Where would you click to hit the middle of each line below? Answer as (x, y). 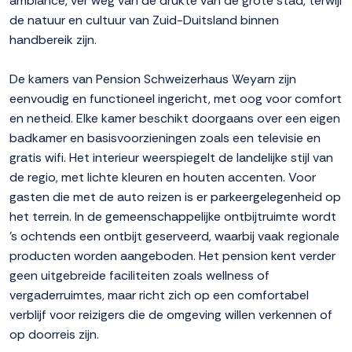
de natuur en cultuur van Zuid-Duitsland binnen (144, 20)
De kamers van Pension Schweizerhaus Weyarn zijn (153, 79)
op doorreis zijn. (54, 335)
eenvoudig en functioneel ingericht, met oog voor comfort (176, 99)
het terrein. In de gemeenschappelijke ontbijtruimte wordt (173, 217)
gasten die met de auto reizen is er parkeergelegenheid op (175, 197)
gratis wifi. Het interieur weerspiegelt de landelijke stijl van (171, 158)
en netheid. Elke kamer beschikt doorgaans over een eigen (175, 119)
